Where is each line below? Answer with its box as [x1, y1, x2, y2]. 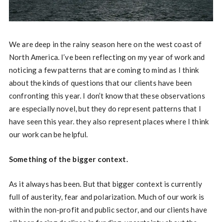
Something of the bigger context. [8, 155, 128, 164]
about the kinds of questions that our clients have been [8, 78, 192, 88]
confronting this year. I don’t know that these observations [8, 91, 205, 101]
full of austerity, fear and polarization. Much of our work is [8, 192, 205, 202]
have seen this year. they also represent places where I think [8, 117, 209, 126]
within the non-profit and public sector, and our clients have [8, 205, 208, 215]
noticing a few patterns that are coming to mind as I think [8, 65, 199, 75]
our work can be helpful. [8, 130, 88, 139]
